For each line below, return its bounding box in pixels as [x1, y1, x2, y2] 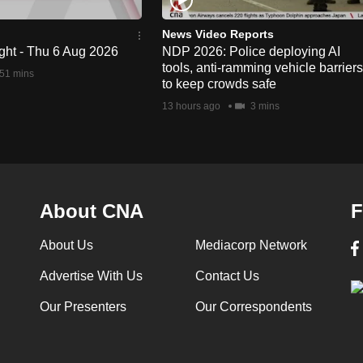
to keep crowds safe [162, 76, 276, 91]
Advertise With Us [39, 268, 143, 283]
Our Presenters [39, 299, 126, 314]
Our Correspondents [194, 299, 312, 314]
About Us [39, 237, 93, 252]
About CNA [39, 199, 143, 222]
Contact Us [194, 268, 259, 283]
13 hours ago [162, 100, 220, 112]
